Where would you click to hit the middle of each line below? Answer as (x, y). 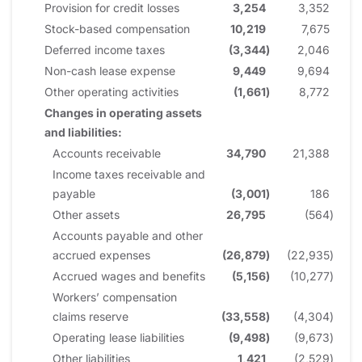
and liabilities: (83, 132)
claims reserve (90, 316)
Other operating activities (112, 91)
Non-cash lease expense (110, 70)
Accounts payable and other (128, 235)
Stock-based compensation (117, 28)
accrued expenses (101, 255)
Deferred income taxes (105, 49)
